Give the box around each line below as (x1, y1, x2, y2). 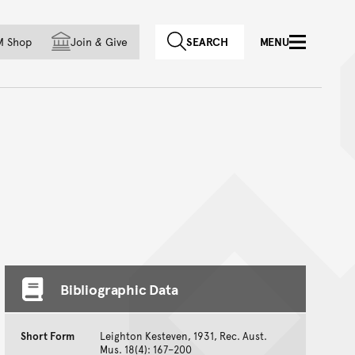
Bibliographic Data (60, 279, 178, 300)
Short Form (21, 329, 74, 344)
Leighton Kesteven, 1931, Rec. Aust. (100, 329, 267, 344)
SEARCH (186, 34, 228, 49)
